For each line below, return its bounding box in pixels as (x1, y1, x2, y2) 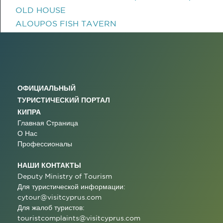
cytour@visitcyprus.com (17, 193, 102, 201)
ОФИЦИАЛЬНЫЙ (17, 84, 76, 92)
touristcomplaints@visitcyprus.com (17, 214, 140, 222)
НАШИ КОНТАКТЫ (17, 161, 81, 169)
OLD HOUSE (15, 5, 66, 14)
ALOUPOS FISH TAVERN (15, 19, 116, 28)
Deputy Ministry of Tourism (17, 172, 112, 180)
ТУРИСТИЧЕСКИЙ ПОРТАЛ (17, 96, 110, 104)
